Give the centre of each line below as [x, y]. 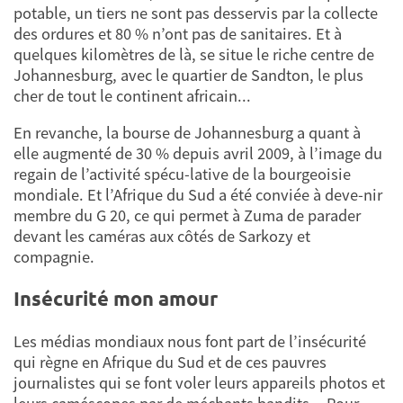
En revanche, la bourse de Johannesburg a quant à [187, 132]
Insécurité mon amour [116, 299]
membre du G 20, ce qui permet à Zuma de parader [187, 215]
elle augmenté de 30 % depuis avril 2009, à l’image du [198, 153]
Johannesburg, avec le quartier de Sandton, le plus [188, 75]
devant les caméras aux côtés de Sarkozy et [162, 236]
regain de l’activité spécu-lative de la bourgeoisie [182, 174]
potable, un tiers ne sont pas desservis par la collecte [196, 13]
